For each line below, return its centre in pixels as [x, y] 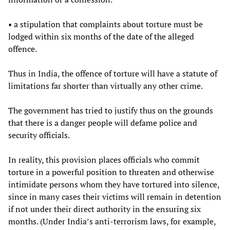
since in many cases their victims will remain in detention [115, 196]
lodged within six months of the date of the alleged [101, 36]
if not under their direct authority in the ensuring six [104, 209]
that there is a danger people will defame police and [103, 122]
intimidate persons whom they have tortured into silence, [114, 184]
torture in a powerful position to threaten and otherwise [111, 172]
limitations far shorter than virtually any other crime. [106, 85]
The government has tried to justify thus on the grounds [111, 110]
